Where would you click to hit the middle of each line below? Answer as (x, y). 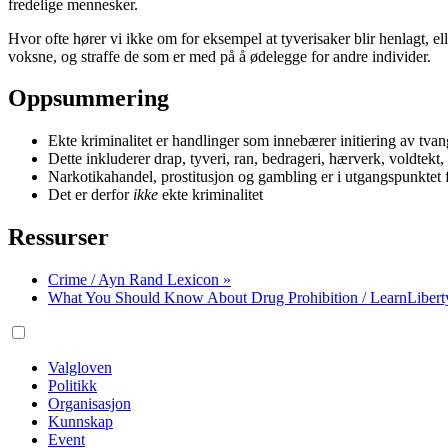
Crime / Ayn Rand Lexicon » (139, 280)
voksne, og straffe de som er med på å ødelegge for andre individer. (219, 56)
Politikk (72, 386)
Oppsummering (88, 98)
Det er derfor (90, 195)
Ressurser (58, 237)
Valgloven (80, 368)
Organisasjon (89, 404)
